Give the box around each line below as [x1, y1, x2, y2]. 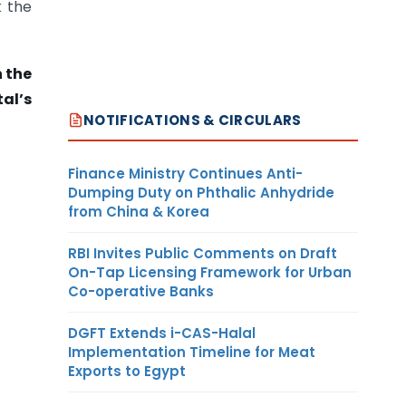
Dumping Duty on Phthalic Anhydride [68, 182, 334, 202]
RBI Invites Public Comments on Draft [68, 243, 337, 263]
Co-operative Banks [68, 281, 214, 301]
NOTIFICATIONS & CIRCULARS [83, 110, 302, 130]
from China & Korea [68, 201, 209, 221]
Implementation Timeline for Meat [68, 342, 315, 362]
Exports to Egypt [68, 361, 186, 381]
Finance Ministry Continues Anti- [68, 163, 303, 183]
